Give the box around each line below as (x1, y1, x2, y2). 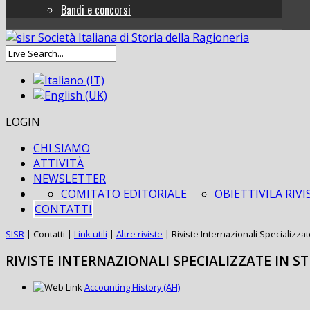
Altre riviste (116, 228, 163, 241)
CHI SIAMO (33, 140, 90, 156)
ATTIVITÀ (33, 156, 84, 172)
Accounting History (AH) (84, 281, 180, 294)
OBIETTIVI (215, 186, 269, 202)
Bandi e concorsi (61, 1, 131, 19)
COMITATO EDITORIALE (61, 186, 187, 202)
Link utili (74, 228, 107, 241)
